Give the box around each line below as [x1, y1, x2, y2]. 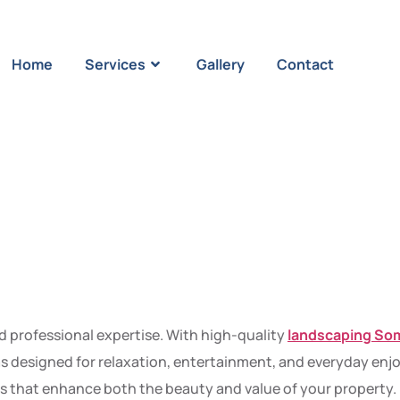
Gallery [196, 54, 245, 74]
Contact [276, 54, 334, 74]
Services [84, 54, 146, 74]
